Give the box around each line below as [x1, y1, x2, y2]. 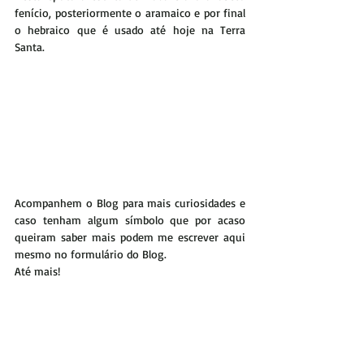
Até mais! [15, 263, 60, 278]
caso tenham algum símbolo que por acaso [15, 212, 245, 227]
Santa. [15, 39, 45, 54]
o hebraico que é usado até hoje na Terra [15, 22, 245, 37]
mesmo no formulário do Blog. [15, 246, 167, 261]
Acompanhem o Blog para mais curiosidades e [15, 195, 245, 210]
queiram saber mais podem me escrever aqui [15, 229, 245, 244]
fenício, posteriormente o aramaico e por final [15, 5, 245, 19]
